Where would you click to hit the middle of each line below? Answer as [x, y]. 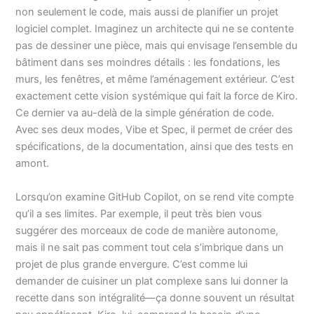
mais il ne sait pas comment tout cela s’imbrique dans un [150, 247]
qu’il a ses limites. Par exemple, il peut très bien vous [139, 213]
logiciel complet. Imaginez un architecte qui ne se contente [155, 29]
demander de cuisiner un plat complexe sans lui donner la [152, 281]
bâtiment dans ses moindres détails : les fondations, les [148, 63]
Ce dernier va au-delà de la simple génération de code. [145, 113]
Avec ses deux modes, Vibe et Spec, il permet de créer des [155, 130]
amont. [33, 164]
